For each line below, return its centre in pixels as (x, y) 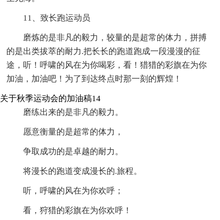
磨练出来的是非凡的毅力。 (73, 112)
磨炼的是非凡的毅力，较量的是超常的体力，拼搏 (115, 38)
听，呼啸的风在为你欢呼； (73, 191)
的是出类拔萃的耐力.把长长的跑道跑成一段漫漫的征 (104, 52)
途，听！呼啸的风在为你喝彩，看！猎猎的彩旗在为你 (107, 65)
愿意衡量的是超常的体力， (73, 132)
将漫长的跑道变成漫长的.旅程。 (83, 171)
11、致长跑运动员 (57, 18)
